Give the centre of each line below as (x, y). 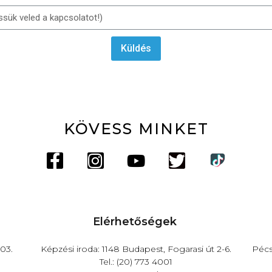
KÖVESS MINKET (136, 129)
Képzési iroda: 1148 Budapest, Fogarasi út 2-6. (136, 249)
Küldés (136, 48)
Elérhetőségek (135, 222)
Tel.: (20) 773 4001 (136, 262)
